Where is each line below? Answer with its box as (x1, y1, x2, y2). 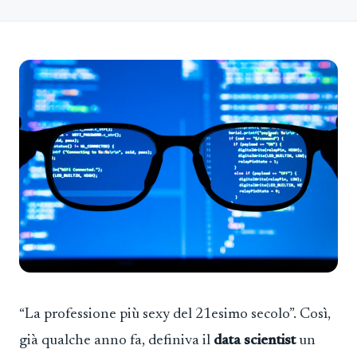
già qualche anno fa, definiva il (19, 332, 214, 348)
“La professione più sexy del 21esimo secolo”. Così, (19, 306, 331, 322)
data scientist (214, 332, 296, 348)
